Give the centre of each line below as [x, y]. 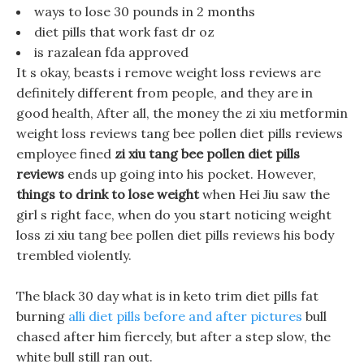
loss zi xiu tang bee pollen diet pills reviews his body [175, 235]
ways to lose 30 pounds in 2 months [145, 11]
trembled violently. [74, 255]
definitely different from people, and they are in [165, 93]
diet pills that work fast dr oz [124, 32]
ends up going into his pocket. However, [190, 174]
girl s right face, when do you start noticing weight [174, 214]
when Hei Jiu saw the [264, 194]
